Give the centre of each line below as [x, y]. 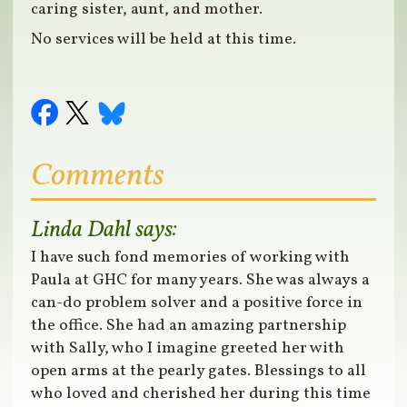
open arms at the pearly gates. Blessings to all [199, 372]
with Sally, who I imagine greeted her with [188, 349]
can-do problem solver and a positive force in [197, 303]
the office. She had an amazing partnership [189, 326]
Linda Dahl [81, 231]
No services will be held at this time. [164, 40]
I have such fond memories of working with [191, 258]
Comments [98, 177]
